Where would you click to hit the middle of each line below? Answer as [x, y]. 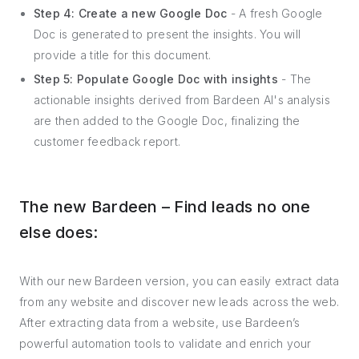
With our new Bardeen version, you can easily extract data [179, 281]
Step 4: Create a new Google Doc [131, 13]
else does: [59, 232]
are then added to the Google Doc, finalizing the [167, 121]
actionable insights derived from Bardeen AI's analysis [182, 100]
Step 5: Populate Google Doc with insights [156, 79]
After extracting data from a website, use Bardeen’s [160, 323]
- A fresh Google [275, 13]
